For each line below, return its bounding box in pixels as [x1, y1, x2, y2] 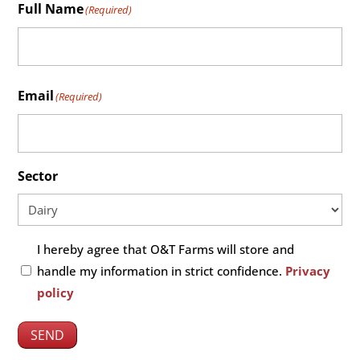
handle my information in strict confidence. [37, 263, 286, 280]
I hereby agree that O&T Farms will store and [37, 241, 295, 258]
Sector [18, 167, 59, 186]
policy [37, 284, 75, 301]
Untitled [17, 239, 71, 258]
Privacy [285, 263, 331, 280]
